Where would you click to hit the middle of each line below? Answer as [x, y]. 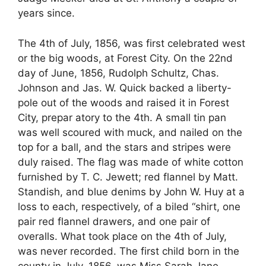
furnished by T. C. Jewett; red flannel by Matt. [128, 177]
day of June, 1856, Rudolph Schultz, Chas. [118, 73]
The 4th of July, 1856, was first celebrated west [132, 43]
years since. [46, 13]
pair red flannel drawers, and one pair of [114, 221]
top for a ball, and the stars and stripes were [124, 147]
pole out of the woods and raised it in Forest [123, 102]
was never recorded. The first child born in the [129, 251]
